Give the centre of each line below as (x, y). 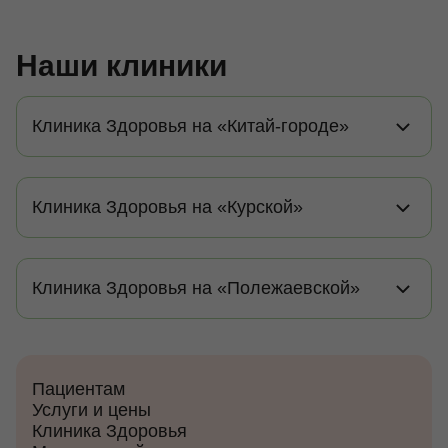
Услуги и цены (91, 410)
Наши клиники (121, 65)
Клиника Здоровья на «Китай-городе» (190, 126)
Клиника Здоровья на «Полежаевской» (196, 288)
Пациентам (78, 389)
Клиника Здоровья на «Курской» (167, 207)
